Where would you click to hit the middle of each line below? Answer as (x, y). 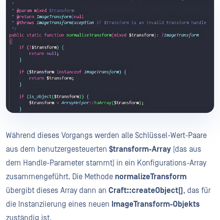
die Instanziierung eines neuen (59, 205)
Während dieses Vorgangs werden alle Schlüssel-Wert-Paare (106, 136)
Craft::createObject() (146, 191)
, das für (197, 191)
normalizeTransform (151, 177)
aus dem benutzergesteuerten (57, 150)
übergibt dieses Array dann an (57, 191)
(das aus (186, 150)
